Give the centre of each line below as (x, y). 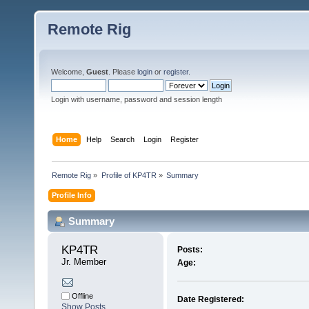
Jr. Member (84, 262)
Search (123, 139)
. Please (123, 72)
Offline (81, 296)
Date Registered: (210, 300)
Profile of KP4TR (129, 175)
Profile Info (72, 195)
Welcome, (69, 72)
